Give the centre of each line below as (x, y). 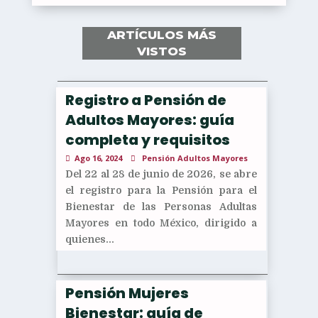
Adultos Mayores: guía (149, 120)
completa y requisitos (147, 139)
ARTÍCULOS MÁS (161, 34)
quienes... (89, 239)
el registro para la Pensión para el (161, 190)
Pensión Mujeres (127, 293)
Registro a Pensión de (146, 100)
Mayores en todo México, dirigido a (161, 223)
